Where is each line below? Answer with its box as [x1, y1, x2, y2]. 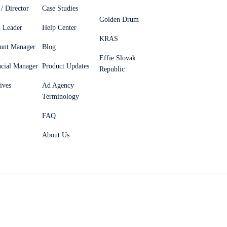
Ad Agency [42, 82, 74, 89]
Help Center [42, 24, 77, 31]
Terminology [42, 93, 79, 100]
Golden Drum [99, 16, 139, 23]
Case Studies [42, 5, 78, 12]
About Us [42, 131, 69, 139]
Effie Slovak [99, 54, 136, 62]
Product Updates [42, 62, 89, 70]
